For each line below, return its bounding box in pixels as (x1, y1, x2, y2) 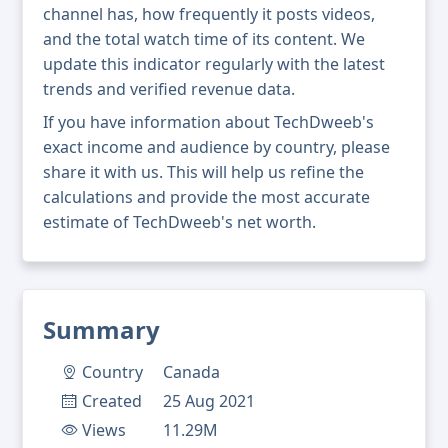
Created (82, 390, 142, 413)
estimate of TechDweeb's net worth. (43, 211, 316, 234)
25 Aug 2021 (163, 390, 255, 413)
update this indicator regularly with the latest (43, 53, 385, 76)
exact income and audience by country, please (43, 136, 390, 159)
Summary (43, 313, 160, 347)
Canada (163, 361, 220, 384)
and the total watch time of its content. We (43, 28, 365, 51)
